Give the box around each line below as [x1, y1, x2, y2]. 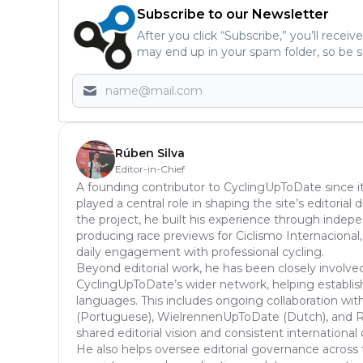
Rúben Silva [115, 146, 185, 161]
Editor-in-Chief [115, 163, 185, 176]
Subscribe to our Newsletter [137, 6, 329, 23]
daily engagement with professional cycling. [76, 245, 324, 260]
